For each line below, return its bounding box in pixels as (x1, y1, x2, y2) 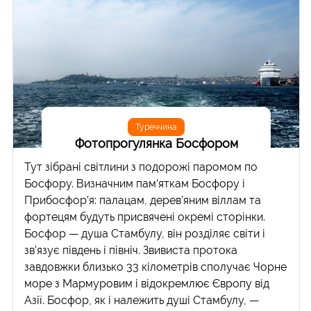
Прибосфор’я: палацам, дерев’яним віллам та (24, 193, 262, 207)
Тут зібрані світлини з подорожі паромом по (24, 160, 258, 174)
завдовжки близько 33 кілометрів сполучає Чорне (24, 260, 287, 274)
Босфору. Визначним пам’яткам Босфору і (24, 176, 246, 190)
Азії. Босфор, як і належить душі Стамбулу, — (24, 293, 260, 307)
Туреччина (135, 121, 177, 132)
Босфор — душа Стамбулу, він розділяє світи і (24, 226, 266, 240)
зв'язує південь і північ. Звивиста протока (24, 243, 238, 257)
